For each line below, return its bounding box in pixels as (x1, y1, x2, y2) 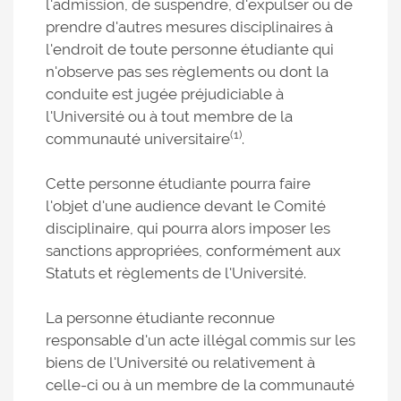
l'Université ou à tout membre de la (46, 107, 293, 125)
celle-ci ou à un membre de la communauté (46, 376, 354, 394)
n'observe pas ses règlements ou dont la (46, 63, 328, 81)
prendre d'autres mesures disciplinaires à (46, 18, 333, 36)
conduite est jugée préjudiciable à (46, 85, 284, 103)
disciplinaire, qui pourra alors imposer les (46, 219, 330, 237)
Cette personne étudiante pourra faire (46, 175, 311, 192)
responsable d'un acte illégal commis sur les (46, 331, 355, 349)
